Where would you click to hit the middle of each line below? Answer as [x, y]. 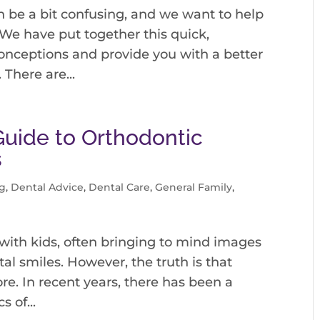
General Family [194, 187]
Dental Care [120, 187]
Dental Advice [47, 187]
